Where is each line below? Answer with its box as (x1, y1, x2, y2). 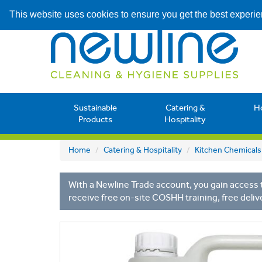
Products (78, 114, 112, 125)
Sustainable (73, 102, 117, 113)
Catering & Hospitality (104, 145, 182, 155)
